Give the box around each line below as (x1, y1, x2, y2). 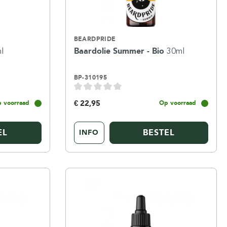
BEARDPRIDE (73, 35, 116, 43)
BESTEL (142, 128, 175, 137)
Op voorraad (159, 99, 196, 106)
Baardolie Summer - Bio (73, 46, 167, 56)
